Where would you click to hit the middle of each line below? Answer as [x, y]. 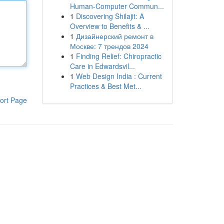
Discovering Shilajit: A [110, 16]
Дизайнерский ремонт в [114, 36]
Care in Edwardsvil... [102, 66]
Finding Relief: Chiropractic [118, 56]
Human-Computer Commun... [117, 6]
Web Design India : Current [119, 76]
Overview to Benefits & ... [109, 26]
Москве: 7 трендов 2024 [109, 46]
